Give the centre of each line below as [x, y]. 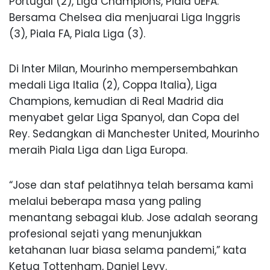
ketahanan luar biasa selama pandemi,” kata [128, 250]
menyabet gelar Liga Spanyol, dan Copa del [124, 118]
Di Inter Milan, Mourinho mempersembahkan [124, 69]
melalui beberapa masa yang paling [105, 202]
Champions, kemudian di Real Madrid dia [116, 102]
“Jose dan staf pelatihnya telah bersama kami [131, 185]
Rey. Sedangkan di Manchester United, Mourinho [134, 134]
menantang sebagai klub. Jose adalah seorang [133, 218]
